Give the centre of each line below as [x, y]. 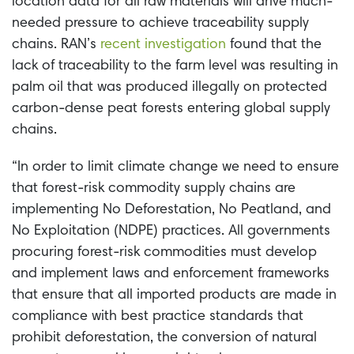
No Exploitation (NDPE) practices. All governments [171, 231]
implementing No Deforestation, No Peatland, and [171, 210]
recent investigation [161, 45]
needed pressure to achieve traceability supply [160, 23]
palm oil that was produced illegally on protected [169, 87]
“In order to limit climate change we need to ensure [175, 167]
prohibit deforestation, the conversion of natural [164, 338]
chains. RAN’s [54, 45]
